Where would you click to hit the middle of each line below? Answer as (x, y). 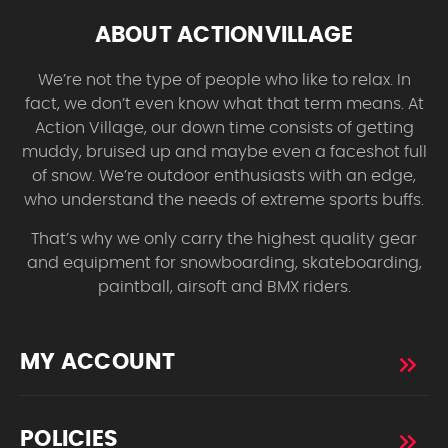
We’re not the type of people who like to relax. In (224, 80)
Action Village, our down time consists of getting (224, 128)
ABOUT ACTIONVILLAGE (224, 35)
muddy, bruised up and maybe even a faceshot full (224, 152)
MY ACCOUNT (98, 362)
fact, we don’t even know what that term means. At (224, 104)
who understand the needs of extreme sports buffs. (224, 200)
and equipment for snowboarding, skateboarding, (224, 263)
